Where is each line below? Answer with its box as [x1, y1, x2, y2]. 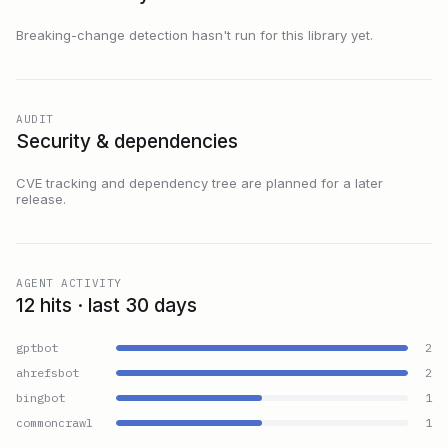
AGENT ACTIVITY [16, 276, 122, 290]
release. [16, 191, 66, 207]
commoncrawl [16, 415, 93, 430]
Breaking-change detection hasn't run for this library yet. [16, 27, 373, 43]
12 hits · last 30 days [16, 294, 197, 317]
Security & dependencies [16, 130, 238, 153]
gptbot [16, 340, 58, 355]
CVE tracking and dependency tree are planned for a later [16, 175, 383, 191]
